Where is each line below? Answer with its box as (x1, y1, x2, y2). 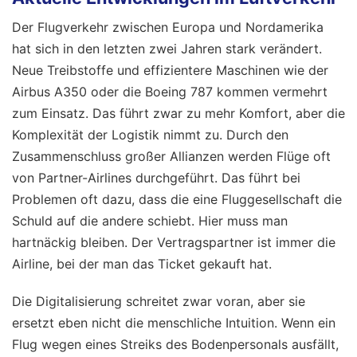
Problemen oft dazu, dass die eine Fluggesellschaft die (12, 190, 342, 207)
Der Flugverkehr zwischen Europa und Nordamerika (12, 18, 324, 35)
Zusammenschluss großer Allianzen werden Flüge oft (12, 147, 331, 164)
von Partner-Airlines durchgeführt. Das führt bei (12, 169, 300, 186)
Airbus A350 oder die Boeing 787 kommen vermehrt (12, 83, 328, 100)
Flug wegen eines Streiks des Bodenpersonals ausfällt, (12, 335, 339, 352)
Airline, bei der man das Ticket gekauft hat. (12, 255, 272, 272)
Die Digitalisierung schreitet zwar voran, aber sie (12, 292, 305, 309)
